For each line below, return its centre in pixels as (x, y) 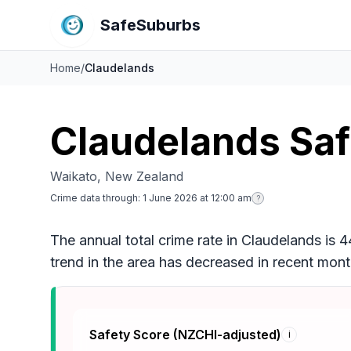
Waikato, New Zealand (117, 176)
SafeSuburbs (150, 25)
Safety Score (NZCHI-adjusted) (185, 335)
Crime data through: (95, 198)
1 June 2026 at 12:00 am (197, 198)
